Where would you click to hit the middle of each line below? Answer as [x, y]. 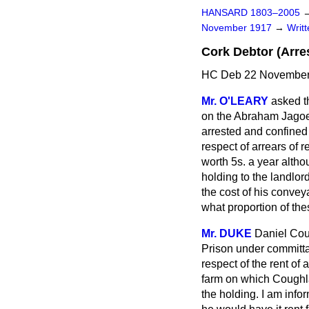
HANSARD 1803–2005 [251, 13]
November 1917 [238, 28]
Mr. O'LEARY [235, 101]
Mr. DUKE [227, 233]
